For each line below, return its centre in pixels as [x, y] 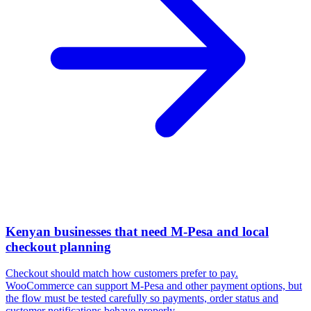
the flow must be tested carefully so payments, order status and [142, 299]
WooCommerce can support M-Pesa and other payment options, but [154, 286]
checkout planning [58, 246]
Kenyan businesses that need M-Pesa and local [137, 231]
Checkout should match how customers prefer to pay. [122, 274]
